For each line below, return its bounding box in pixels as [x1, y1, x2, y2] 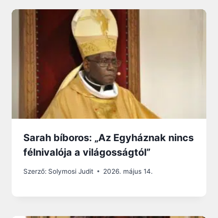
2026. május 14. [103, 167, 153, 175]
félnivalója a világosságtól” [23, 146, 150, 159]
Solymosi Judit [48, 167, 94, 175]
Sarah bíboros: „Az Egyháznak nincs [23, 132, 194, 144]
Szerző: [23, 167, 47, 175]
